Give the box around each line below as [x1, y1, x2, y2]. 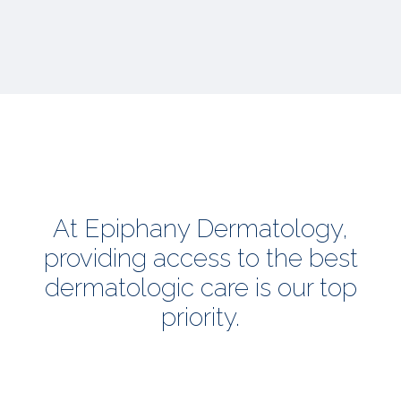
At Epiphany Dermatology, [53, 214, 348, 244]
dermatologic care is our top [44, 273, 357, 303]
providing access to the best [43, 243, 358, 274]
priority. [161, 303, 240, 333]
